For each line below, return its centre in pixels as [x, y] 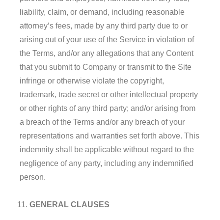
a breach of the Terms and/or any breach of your [102, 122]
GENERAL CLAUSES [69, 204]
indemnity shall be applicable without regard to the [107, 149]
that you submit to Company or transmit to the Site [106, 67]
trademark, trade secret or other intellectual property [109, 94]
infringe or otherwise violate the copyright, [92, 81]
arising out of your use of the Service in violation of [107, 39]
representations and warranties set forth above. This [110, 136]
